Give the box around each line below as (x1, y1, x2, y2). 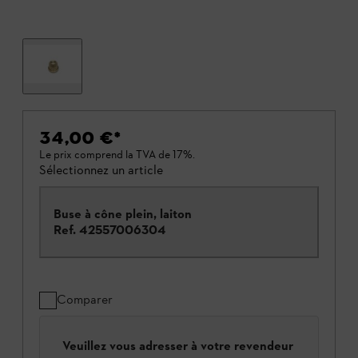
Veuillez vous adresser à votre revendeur (62, 338, 293, 354)
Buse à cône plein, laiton (54, 206, 192, 222)
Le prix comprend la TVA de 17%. (39, 148, 195, 162)
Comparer (57, 292, 113, 308)
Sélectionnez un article (39, 162, 163, 178)
